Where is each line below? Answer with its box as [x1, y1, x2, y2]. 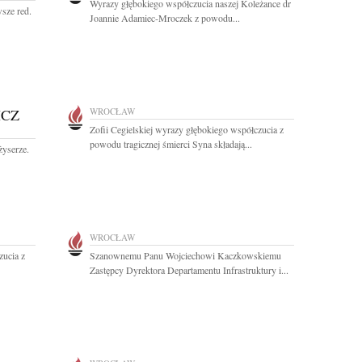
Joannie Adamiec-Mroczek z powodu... [90, 11, 240, 24]
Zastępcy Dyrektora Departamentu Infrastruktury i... [90, 263, 288, 276]
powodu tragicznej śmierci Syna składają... [90, 137, 252, 150]
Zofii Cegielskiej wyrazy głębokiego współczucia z [90, 123, 284, 136]
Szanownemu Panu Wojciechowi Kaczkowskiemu [90, 249, 281, 262]
